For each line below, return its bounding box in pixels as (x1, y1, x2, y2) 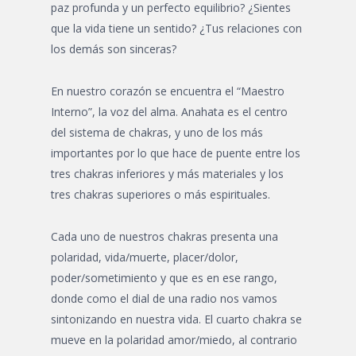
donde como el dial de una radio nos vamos (51, 291, 277, 306)
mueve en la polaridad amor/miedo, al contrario (51, 332, 297, 347)
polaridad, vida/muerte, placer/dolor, (51, 250, 238, 265)
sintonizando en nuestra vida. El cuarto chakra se (51, 311, 302, 327)
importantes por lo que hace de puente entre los (51, 145, 300, 161)
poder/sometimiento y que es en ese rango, (51, 270, 277, 285)
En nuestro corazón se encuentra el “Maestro (51, 83, 284, 99)
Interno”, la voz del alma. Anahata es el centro (51, 104, 288, 119)
